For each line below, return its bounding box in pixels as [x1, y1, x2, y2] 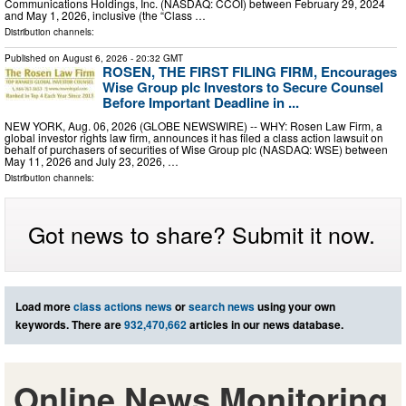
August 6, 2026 [63, 52, 128, 65]
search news [188, 297, 255, 314]
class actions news [73, 297, 172, 314]
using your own [255, 297, 335, 314]
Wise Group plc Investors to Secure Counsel [102, 77, 383, 98]
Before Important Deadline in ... [102, 92, 299, 113]
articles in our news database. [187, 315, 343, 333]
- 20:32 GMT [128, 52, 183, 65]
